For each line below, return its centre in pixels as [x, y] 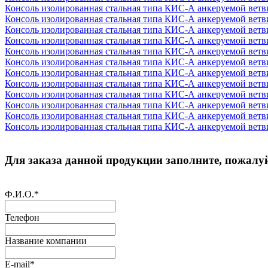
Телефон [22, 218]
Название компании [46, 241]
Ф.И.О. [19, 194]
